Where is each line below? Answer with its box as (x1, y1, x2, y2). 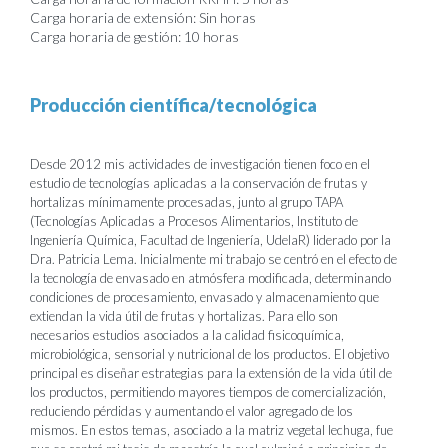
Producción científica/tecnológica (30, 94, 317, 116)
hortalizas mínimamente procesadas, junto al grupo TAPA (30, 194, 343, 210)
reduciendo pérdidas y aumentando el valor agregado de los (30, 403, 353, 419)
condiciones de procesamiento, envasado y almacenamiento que (30, 289, 379, 305)
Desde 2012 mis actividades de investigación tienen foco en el (30, 156, 370, 172)
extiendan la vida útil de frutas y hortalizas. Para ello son (30, 308, 338, 324)
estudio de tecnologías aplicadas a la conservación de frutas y (30, 175, 367, 191)
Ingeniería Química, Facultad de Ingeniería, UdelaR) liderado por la (30, 232, 391, 248)
